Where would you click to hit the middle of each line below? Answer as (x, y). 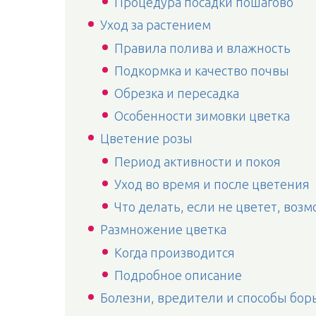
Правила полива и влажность (202, 48)
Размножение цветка (163, 229)
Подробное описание (178, 275)
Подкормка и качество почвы (202, 71)
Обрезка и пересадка (177, 93)
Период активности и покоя (197, 162)
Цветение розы (146, 138)
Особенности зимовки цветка (202, 116)
